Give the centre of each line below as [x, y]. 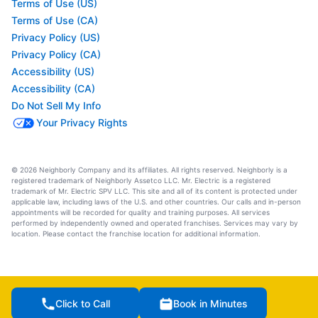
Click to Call [82, 303]
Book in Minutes [210, 303]
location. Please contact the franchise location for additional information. [136, 233]
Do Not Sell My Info [56, 105]
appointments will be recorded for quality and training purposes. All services [141, 212]
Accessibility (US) [53, 71]
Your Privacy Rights [82, 122]
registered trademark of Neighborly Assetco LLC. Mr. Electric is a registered [141, 180]
